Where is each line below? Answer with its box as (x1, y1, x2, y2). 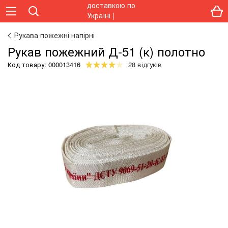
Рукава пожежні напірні (14, 30, 95, 40)
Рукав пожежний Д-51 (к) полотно (8, 42, 205, 60)
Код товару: (8, 60, 48, 69)
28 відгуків (128, 60, 162, 69)
